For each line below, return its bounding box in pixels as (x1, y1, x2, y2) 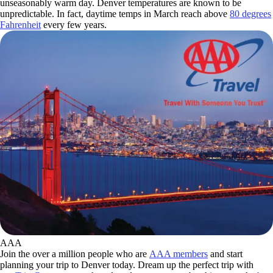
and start (208, 248, 243, 259)
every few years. (41, 19, 107, 30)
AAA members (149, 248, 208, 259)
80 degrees (230, 8, 271, 19)
